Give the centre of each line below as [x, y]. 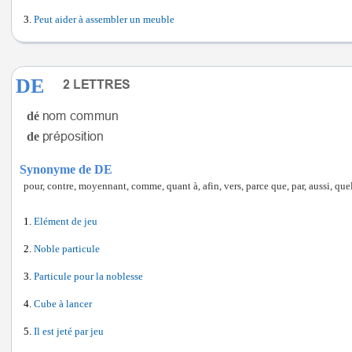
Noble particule [67, 249]
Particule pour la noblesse [88, 277]
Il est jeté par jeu [69, 332]
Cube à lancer [63, 304]
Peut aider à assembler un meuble [104, 20]
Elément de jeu [66, 222]
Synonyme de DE [66, 169]
